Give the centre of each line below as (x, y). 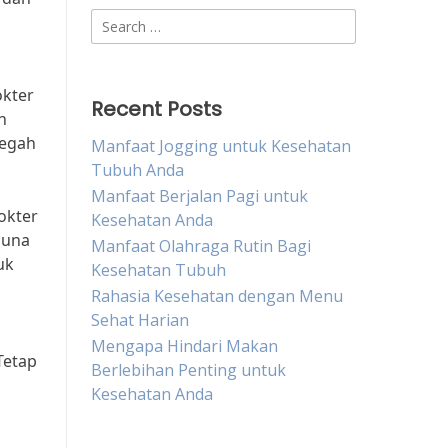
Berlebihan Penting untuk (188, 370)
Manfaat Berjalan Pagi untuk (199, 196)
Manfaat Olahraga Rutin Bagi (201, 246)
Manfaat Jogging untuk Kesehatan (221, 146)
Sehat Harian (140, 320)
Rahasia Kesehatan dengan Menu (217, 296)
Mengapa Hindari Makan (184, 346)
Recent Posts (156, 109)
